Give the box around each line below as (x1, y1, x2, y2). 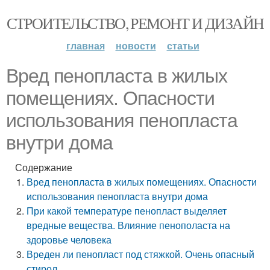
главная (66, 39, 105, 52)
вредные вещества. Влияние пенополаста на (27, 218, 231, 232)
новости (115, 39, 156, 52)
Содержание (15, 160, 72, 174)
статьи (166, 39, 199, 52)
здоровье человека (27, 233, 112, 246)
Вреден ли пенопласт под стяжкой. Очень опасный (27, 247, 255, 261)
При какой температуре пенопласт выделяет (27, 204, 227, 218)
